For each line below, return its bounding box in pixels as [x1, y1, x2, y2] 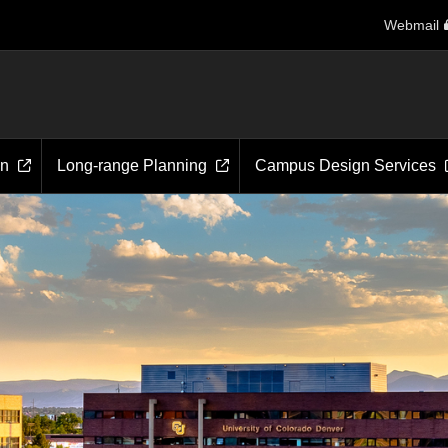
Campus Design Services [255, 157, 436, 174]
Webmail [383, 16, 439, 33]
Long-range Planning [57, 157, 207, 174]
